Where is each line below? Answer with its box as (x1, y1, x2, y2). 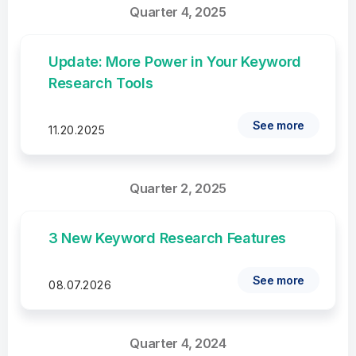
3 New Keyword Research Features (48, 230, 287, 246)
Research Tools (48, 75, 153, 91)
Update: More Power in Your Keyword (48, 53, 302, 70)
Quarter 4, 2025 (130, 4, 226, 20)
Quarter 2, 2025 (129, 180, 227, 196)
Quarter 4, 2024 (130, 335, 226, 351)
